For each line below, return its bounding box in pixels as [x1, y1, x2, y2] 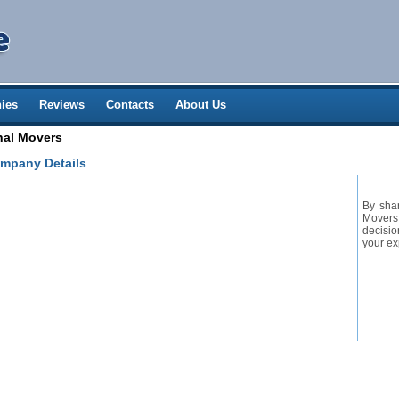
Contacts [106, 98, 154, 111]
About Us [175, 98, 226, 111]
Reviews [39, 98, 85, 111]
